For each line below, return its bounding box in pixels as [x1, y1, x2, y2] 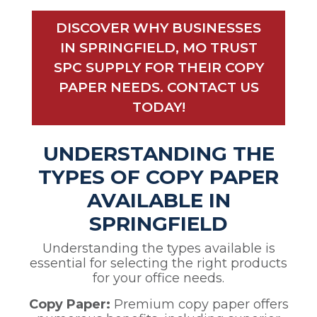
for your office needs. [93, 270, 224, 287]
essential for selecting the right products [30, 255, 287, 272]
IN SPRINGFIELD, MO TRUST [59, 40, 258, 57]
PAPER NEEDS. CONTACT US [58, 79, 259, 96]
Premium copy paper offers [110, 296, 289, 313]
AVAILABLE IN [86, 188, 231, 213]
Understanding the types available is [42, 241, 275, 257]
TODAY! [132, 99, 185, 116]
